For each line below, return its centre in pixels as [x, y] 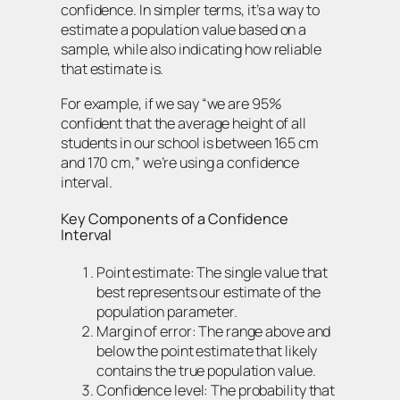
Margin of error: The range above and [214, 331]
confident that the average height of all [183, 123]
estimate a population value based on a [184, 30]
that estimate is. [112, 69]
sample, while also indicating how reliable [191, 50]
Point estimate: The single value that [212, 272]
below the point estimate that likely [207, 350]
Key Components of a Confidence [175, 219]
